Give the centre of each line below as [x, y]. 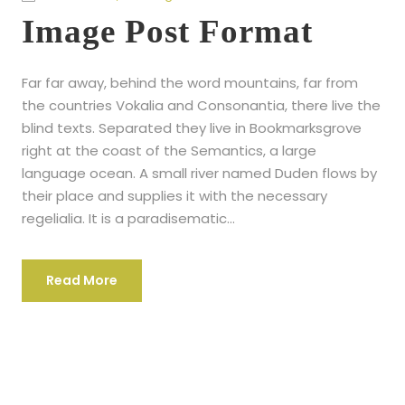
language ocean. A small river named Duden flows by [199, 173]
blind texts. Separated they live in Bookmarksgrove [192, 127]
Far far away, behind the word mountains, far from [190, 82]
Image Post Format [167, 31]
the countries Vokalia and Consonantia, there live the [201, 105]
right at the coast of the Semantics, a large [169, 150]
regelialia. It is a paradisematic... [128, 218]
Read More [82, 280]
